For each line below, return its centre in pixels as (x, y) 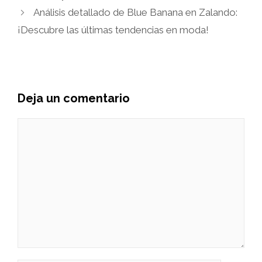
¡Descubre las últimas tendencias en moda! (113, 30)
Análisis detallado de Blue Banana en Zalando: (136, 13)
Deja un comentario (74, 99)
